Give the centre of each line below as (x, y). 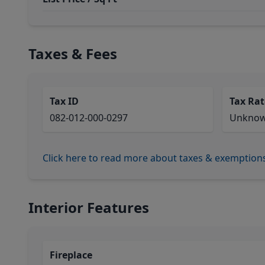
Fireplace (71, 255)
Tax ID (64, 101)
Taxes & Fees (73, 54)
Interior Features (89, 207)
